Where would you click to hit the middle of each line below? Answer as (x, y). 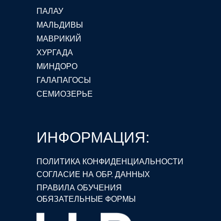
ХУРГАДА (55, 52)
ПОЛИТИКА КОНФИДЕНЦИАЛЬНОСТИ (110, 161)
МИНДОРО (57, 66)
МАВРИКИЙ (59, 38)
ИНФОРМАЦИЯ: (93, 137)
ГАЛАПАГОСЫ (64, 80)
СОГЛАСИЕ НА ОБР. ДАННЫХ (93, 174)
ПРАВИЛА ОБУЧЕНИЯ (79, 188)
